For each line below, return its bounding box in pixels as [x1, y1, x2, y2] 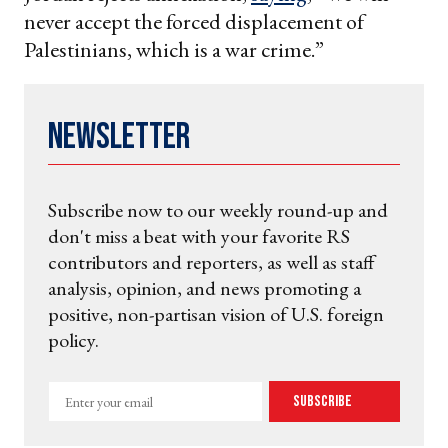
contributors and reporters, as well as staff [48, 249, 375, 276]
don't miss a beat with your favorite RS [48, 223, 350, 250]
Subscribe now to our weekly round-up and [48, 197, 388, 224]
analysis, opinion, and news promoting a [48, 275, 361, 302]
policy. [48, 327, 99, 354]
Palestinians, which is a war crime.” [24, 35, 324, 65]
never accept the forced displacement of [24, 7, 364, 37]
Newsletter [48, 116, 190, 160]
